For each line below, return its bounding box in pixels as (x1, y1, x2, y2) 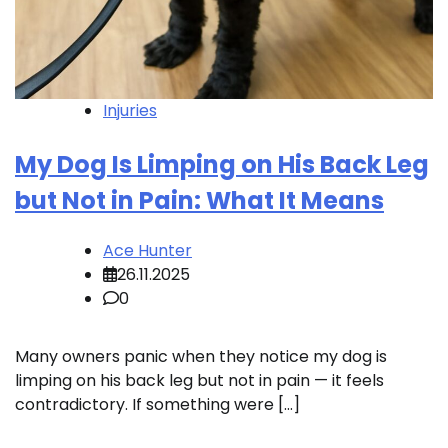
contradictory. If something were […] (15, 393, 300, 417)
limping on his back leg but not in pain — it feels (15, 369, 384, 393)
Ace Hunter (103, 239, 192, 263)
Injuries (103, 99, 157, 123)
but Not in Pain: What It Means (15, 184, 384, 218)
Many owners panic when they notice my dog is (15, 345, 387, 369)
